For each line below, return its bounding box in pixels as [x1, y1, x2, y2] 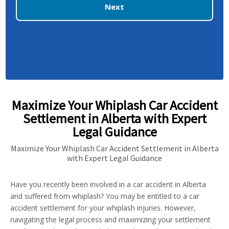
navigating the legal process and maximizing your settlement [10, 215, 211, 224]
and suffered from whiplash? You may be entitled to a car [10, 191, 199, 201]
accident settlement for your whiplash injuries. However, [10, 203, 196, 213]
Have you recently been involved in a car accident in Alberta [10, 179, 206, 189]
